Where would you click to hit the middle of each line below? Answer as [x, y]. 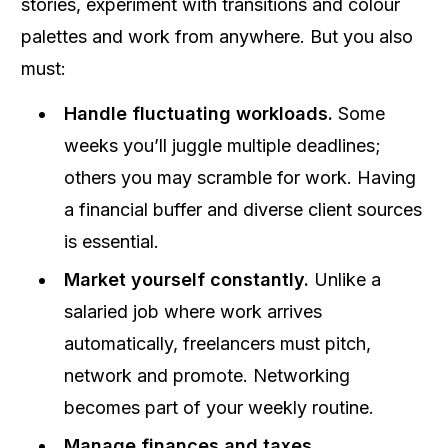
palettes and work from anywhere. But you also [217, 36]
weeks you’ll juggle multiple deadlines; [222, 145]
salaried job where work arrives [193, 311]
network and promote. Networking [207, 375]
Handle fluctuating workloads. [198, 113]
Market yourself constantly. [186, 279]
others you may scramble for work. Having [240, 177]
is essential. [111, 241]
